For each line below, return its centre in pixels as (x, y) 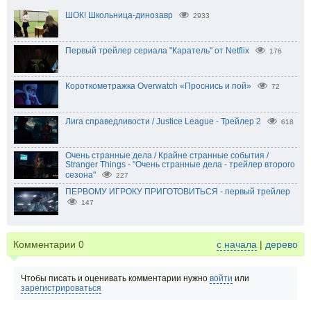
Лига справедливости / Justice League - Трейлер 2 (163, 122)
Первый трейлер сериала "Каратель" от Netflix (157, 51)
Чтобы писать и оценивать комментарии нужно (115, 279)
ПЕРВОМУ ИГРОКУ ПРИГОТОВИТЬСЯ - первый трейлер (178, 192)
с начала (237, 245)
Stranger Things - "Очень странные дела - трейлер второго (180, 165)
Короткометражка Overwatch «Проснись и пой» (158, 86)
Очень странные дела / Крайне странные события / (167, 156)
